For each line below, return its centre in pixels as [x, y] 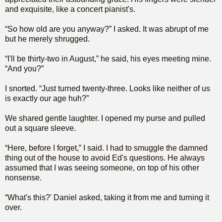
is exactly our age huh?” [47, 98]
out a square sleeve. [40, 128]
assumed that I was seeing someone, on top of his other [102, 167]
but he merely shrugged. [47, 39]
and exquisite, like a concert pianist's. [70, 9]
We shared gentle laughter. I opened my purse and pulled [105, 118]
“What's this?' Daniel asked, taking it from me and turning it [107, 197]
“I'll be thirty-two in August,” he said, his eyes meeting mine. [108, 58]
